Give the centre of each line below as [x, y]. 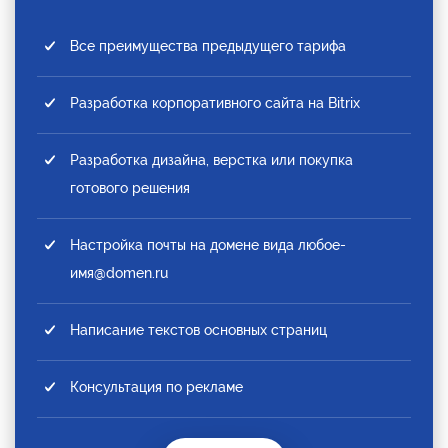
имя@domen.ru [119, 272]
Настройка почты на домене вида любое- [208, 244]
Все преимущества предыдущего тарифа [208, 45]
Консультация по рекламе [156, 386]
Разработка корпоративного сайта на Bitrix [215, 102]
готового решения [130, 187]
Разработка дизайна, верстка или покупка [211, 159]
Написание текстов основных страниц [198, 329]
